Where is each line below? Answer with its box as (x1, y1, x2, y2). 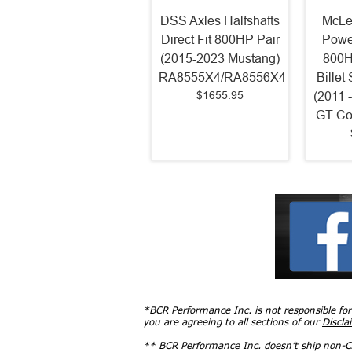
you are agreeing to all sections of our (143, 316, 322, 328)
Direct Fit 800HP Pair (160, 33, 280, 47)
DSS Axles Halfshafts (160, 14, 280, 28)
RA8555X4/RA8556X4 (158, 71, 286, 85)
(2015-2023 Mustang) (160, 52, 280, 66)
